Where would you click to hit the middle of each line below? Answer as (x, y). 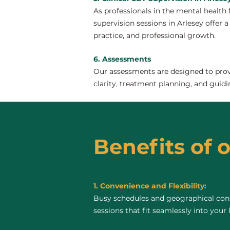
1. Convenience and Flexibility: (150, 186)
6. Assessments (122, 59)
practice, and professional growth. (155, 35)
